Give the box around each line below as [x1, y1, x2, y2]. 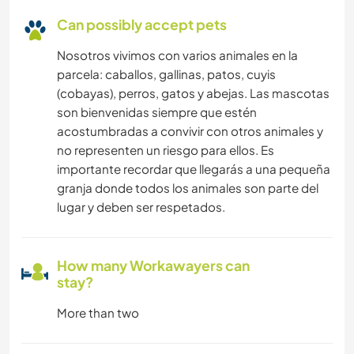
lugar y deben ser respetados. [57, 198, 225, 214]
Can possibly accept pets [57, 15, 227, 33]
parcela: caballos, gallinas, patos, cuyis [57, 66, 276, 81]
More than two [57, 304, 139, 320]
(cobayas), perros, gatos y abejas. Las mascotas [57, 85, 330, 100]
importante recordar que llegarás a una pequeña [57, 160, 330, 176]
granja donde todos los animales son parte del [57, 179, 318, 195]
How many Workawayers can [57, 256, 250, 274]
